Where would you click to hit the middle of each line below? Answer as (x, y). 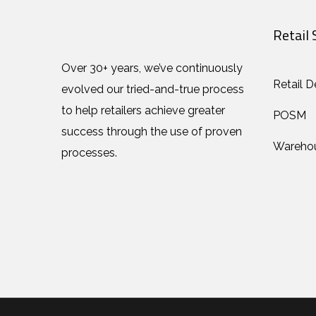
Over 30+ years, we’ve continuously (152, 68)
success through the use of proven (152, 131)
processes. (89, 152)
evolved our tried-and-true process (153, 89)
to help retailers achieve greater (143, 110)
